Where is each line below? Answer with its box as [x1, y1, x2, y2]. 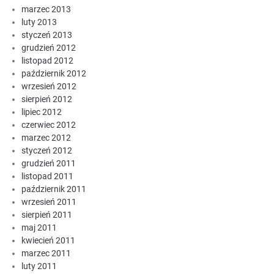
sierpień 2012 [21, 94, 72, 104]
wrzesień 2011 [21, 196, 76, 207]
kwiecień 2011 [21, 235, 75, 245]
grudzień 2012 [21, 42, 76, 53]
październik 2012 [21, 68, 86, 78]
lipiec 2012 [21, 106, 62, 117]
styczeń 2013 [21, 29, 72, 40]
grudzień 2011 [21, 158, 76, 168]
